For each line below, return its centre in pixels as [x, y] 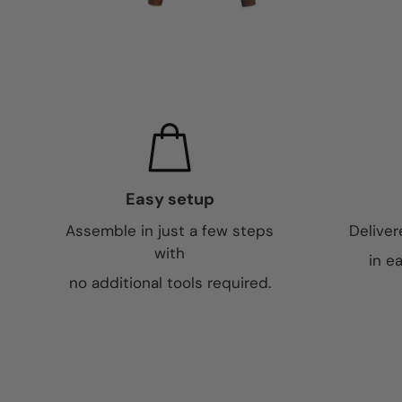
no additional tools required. [170, 283]
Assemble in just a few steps [170, 231]
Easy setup [170, 199]
